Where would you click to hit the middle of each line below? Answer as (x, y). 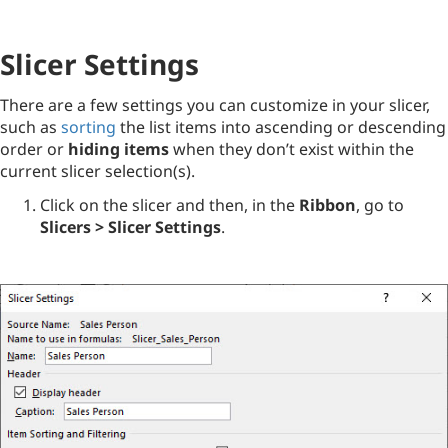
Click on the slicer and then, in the (169, 205)
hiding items (118, 149)
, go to (380, 205)
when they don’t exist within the (291, 149)
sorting (88, 127)
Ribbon (327, 205)
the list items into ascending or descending (281, 127)
